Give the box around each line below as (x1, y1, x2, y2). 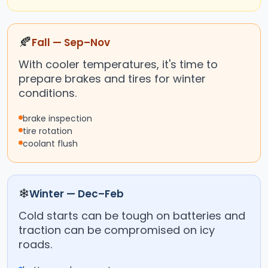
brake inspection (23, 112, 92, 125)
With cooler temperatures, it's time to (19, 57, 218, 72)
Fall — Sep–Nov (32, 35, 110, 50)
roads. (19, 237, 52, 252)
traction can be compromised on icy (19, 223, 215, 238)
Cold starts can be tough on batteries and (19, 208, 245, 224)
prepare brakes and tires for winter (19, 71, 206, 87)
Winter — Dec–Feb (29, 187, 124, 202)
